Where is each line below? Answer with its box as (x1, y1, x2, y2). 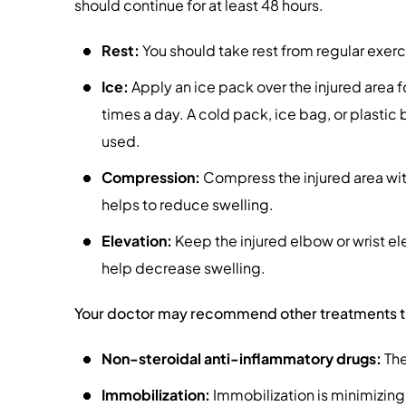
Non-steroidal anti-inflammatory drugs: (101, 349, 382, 368)
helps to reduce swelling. (101, 195, 274, 214)
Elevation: (101, 231, 172, 250)
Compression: (101, 168, 200, 187)
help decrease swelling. (101, 258, 266, 277)
